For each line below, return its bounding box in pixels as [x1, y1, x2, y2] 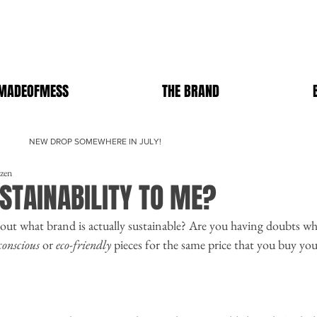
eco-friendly [56, 236, 111, 253]
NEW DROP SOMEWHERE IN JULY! [29, 137, 161, 147]
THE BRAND [162, 81, 219, 102]
